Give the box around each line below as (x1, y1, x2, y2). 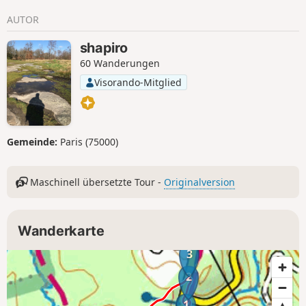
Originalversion (164, 176, 236, 189)
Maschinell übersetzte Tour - (27, 176, 165, 189)
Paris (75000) (60, 135, 118, 148)
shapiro (79, 40, 128, 56)
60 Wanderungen (79, 57, 160, 70)
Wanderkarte (18, 222, 105, 239)
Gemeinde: (7, 135, 60, 148)
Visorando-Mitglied (94, 75, 182, 89)
